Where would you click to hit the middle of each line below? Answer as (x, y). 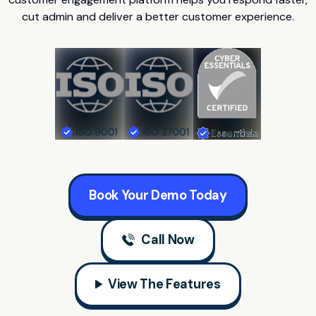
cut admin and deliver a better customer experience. (158, 16)
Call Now (168, 239)
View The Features (164, 284)
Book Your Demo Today (158, 195)
